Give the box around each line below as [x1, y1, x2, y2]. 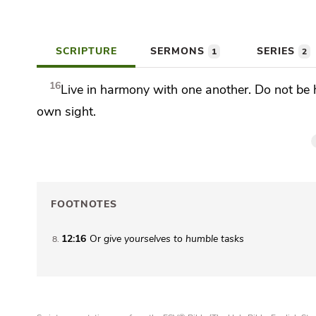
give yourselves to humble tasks [104, 232, 244, 246]
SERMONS [150, 44, 208, 58]
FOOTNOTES [51, 197, 117, 212]
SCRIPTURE [55, 44, 117, 58]
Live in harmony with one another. [61, 80, 255, 98]
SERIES [257, 44, 298, 58]
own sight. [37, 102, 96, 120]
